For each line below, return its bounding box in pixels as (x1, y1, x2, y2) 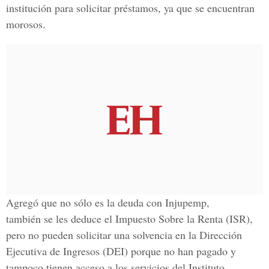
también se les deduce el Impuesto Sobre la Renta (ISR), (6, 211, 253, 226)
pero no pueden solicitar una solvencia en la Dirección (6, 228, 242, 242)
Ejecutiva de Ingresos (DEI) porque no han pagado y (6, 244, 236, 258)
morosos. (6, 17, 46, 31)
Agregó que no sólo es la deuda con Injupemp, (6, 195, 210, 210)
